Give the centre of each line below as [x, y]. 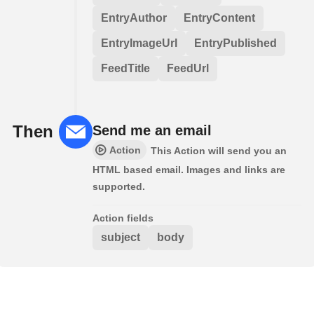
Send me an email [152, 130]
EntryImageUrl [139, 43]
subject [121, 237]
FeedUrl [188, 68]
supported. [119, 186]
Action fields [123, 218]
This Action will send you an [219, 150]
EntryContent [219, 18]
